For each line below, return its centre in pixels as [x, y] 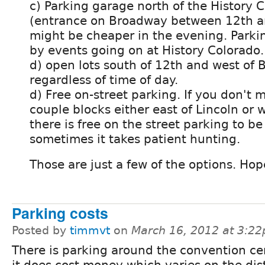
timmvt [90, 231]
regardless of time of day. [104, 80]
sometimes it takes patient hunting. [135, 139]
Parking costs [60, 213]
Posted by [41, 231]
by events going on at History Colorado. [147, 51]
